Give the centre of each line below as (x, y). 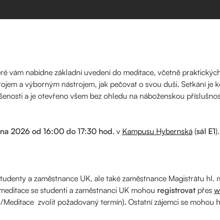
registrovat (176, 190)
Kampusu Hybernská (157, 131)
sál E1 (206, 131)
